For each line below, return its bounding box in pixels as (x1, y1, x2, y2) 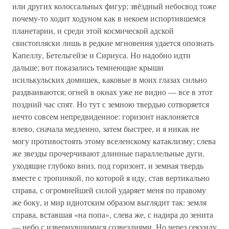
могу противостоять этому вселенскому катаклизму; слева (12, 135, 216, 146)
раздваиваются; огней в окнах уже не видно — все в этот (12, 86, 213, 97)
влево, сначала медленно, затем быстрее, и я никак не (12, 123, 199, 134)
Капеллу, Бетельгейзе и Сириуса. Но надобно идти (12, 50, 191, 60)
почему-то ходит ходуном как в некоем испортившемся (12, 13, 205, 24)
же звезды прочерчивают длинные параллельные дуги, (12, 148, 204, 158)
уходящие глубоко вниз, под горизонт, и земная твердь (12, 160, 203, 171)
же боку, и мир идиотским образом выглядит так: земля (12, 197, 207, 208)
